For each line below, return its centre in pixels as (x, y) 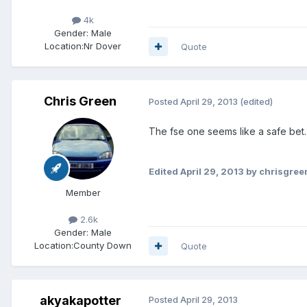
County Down (102, 245)
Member (83, 192)
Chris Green (80, 101)
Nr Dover (102, 46)
